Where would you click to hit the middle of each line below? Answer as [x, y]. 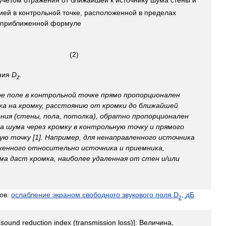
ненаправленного [127, 137]
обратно [115, 116]
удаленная [110, 158]
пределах [160, 13]
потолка [78, 116]
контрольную [102, 126]
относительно [53, 148]
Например [62, 137]
